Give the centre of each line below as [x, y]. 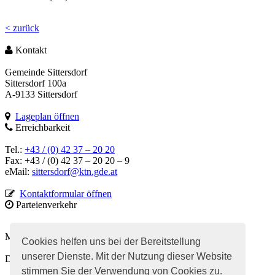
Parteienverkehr [45, 204]
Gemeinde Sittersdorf [46, 72]
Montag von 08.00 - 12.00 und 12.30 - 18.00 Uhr [101, 236]
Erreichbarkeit [41, 127]
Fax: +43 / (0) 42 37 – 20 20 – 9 [67, 160]
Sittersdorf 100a [36, 83]
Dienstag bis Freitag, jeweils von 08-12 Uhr [90, 258]
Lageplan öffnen [47, 116]
